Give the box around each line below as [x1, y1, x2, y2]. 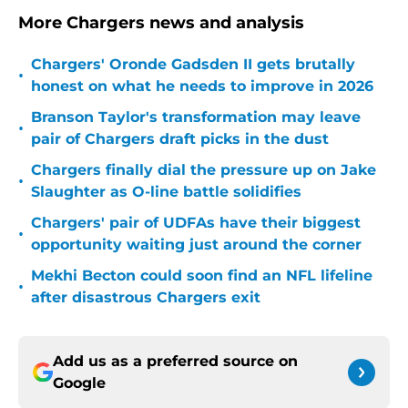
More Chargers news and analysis [18, 13, 304, 34]
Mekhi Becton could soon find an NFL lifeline [31, 267, 372, 285]
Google [53, 374, 106, 393]
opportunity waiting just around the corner [31, 236, 362, 254]
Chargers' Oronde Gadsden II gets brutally [31, 56, 355, 74]
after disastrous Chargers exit [31, 289, 260, 307]
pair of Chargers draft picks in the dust [31, 130, 329, 148]
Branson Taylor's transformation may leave [31, 108, 361, 127]
